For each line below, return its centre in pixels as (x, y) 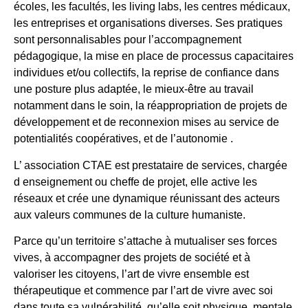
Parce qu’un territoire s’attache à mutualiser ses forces (145, 241)
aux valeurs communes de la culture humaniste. (130, 214)
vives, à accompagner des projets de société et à (132, 258)
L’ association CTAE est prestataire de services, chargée (151, 165)
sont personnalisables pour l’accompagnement (128, 40)
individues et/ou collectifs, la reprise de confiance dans (146, 73)
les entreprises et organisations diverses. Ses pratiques (148, 23)
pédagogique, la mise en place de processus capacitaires (154, 56)
